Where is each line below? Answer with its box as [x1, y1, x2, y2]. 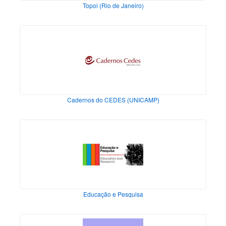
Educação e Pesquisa [83, 190, 143, 199]
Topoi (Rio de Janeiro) [82, 1, 144, 10]
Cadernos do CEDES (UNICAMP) [67, 95, 159, 104]
